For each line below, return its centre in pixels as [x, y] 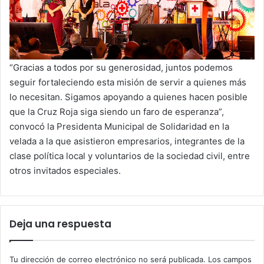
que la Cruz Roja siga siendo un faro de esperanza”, [117, 111]
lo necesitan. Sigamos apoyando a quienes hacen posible [128, 97]
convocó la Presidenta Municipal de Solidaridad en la [119, 126]
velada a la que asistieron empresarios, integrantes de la [127, 141]
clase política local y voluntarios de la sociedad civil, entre [130, 156]
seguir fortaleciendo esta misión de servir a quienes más [128, 82]
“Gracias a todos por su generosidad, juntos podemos [121, 67]
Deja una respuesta [60, 224]
